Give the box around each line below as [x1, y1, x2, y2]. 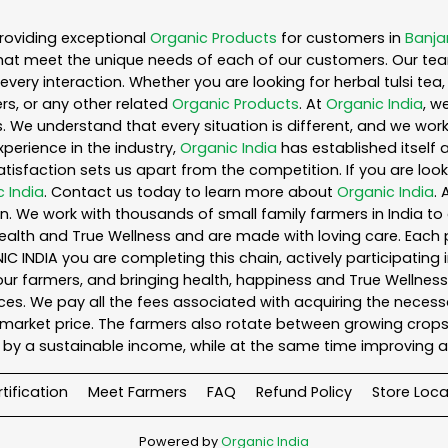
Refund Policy [256, 382, 352, 403]
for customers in [277, 28, 405, 49]
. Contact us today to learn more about [44, 182, 337, 203]
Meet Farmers [88, 382, 187, 403]
